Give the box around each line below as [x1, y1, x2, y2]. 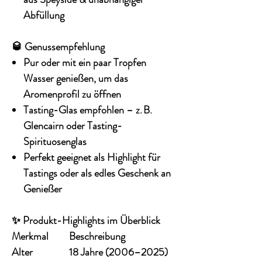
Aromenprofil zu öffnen [23, 87, 121, 102]
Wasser [23, 71, 54, 87]
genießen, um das [54, 71, 128, 87]
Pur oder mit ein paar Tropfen [23, 55, 146, 71]
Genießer [23, 181, 62, 197]
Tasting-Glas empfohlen [23, 102, 124, 118]
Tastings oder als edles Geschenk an [23, 166, 171, 181]
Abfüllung [23, 8, 64, 23]
